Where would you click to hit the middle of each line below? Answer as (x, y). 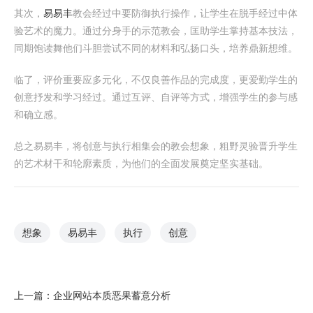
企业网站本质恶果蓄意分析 (112, 296)
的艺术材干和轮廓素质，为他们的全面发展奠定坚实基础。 (141, 163)
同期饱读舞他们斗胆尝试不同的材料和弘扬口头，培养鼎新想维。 (156, 48)
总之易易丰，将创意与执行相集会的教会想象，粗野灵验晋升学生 (156, 146)
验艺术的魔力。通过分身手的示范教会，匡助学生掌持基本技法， (156, 31)
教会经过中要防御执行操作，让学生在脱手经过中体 (185, 13)
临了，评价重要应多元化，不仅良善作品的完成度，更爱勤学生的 (156, 80)
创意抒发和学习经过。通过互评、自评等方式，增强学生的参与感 (156, 97)
